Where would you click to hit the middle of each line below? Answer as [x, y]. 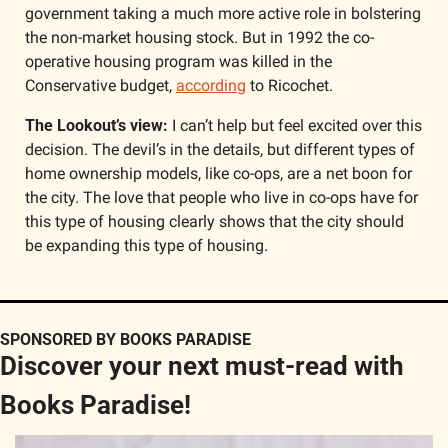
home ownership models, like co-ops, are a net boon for [218, 173]
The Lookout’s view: [96, 125]
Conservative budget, [100, 85]
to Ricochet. [289, 85]
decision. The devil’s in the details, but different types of [220, 149]
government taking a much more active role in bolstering [223, 13]
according [211, 85]
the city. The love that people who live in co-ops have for [221, 197]
